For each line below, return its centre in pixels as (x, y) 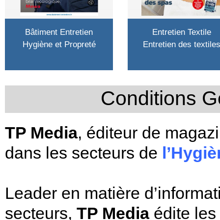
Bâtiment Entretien (59, 32)
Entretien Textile (182, 32)
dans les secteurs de (81, 153)
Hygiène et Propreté (59, 44)
